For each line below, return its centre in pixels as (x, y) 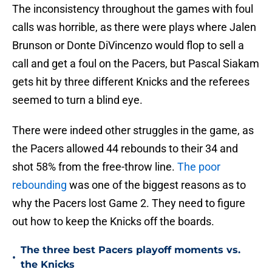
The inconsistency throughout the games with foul (133, 9)
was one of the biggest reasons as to (156, 185)
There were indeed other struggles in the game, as (133, 131)
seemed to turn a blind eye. (77, 100)
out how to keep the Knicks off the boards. (113, 222)
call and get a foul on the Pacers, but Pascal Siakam (136, 64)
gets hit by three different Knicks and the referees (131, 82)
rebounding (39, 185)
